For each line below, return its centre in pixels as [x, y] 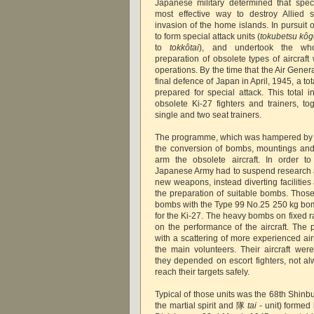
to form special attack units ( [207, 36]
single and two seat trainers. [209, 115]
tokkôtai [185, 47]
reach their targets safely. [203, 272]
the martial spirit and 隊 [202, 305]
